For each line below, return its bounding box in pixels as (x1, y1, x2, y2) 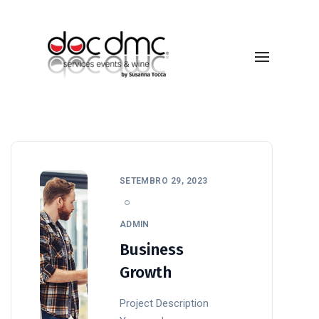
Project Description (119, 296, 209, 310)
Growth (119, 262, 172, 282)
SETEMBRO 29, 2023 (119, 175, 208, 186)
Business (119, 239, 184, 259)
